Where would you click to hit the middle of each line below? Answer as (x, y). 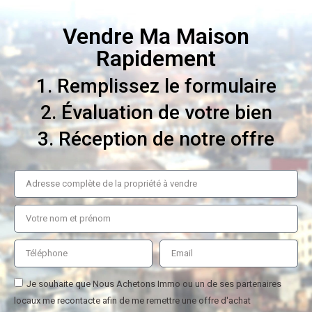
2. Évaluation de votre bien (156, 112)
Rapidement (156, 58)
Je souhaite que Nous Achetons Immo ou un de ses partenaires (154, 283)
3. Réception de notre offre (156, 139)
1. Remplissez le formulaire (156, 86)
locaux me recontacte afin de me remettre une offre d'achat (132, 300)
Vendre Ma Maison (156, 36)
